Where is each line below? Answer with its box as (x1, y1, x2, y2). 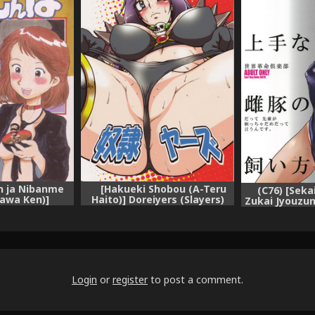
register (112, 272, 148, 286)
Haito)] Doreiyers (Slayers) (91, 193, 224, 207)
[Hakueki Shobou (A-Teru (101, 182, 227, 196)
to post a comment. (148, 272, 243, 286)
